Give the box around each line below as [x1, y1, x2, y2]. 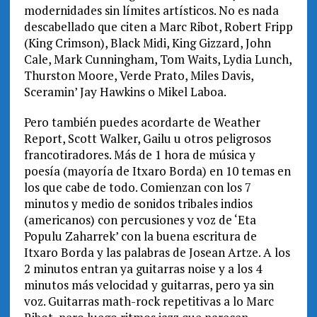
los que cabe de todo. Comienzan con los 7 [23, 179, 251, 196]
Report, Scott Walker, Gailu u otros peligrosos [23, 130, 271, 147]
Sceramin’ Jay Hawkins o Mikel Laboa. [23, 83, 226, 100]
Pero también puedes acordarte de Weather [23, 114, 260, 131]
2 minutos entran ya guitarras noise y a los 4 [23, 260, 262, 277]
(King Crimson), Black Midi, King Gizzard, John [23, 35, 271, 52]
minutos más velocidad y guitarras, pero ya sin [23, 277, 274, 294]
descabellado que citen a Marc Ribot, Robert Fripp [23, 18, 293, 35]
